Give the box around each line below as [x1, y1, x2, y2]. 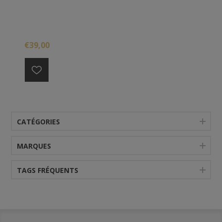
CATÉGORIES [17, 116, 60, 126]
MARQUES [17, 141, 52, 151]
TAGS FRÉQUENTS [17, 165, 79, 175]
